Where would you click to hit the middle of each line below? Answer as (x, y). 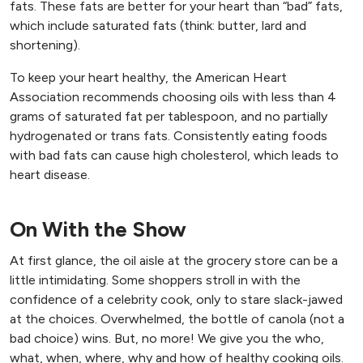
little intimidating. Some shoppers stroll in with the (155, 280)
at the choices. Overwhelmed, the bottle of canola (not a (177, 318)
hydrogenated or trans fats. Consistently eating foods (169, 135)
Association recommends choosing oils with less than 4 (173, 96)
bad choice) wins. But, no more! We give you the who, (167, 338)
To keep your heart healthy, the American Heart (148, 77)
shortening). (45, 45)
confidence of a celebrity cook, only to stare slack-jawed (176, 299)
